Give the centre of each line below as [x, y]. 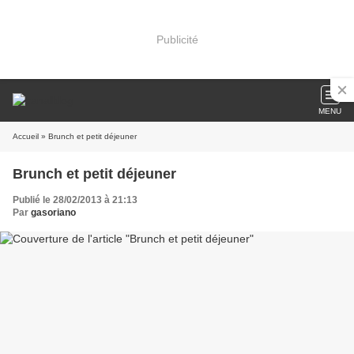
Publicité [177, 39]
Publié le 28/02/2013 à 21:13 [75, 200]
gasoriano [53, 213]
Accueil [26, 136]
